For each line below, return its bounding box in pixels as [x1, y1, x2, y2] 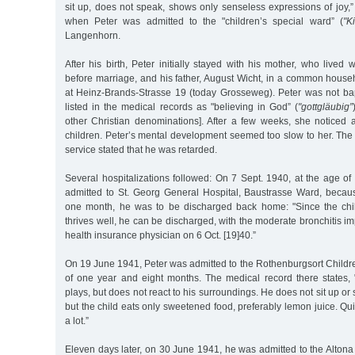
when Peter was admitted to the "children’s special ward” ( [65, 15, 343, 27]
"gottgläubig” [298, 101, 353, 113]
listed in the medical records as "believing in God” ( [65, 101, 299, 113]
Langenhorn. [65, 29, 120, 41]
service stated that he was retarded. [65, 143, 217, 155]
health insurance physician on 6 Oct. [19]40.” [65, 229, 256, 241]
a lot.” [65, 315, 89, 326]
